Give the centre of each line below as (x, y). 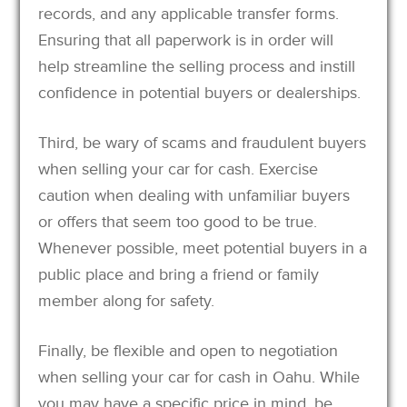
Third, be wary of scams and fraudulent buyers (203, 142)
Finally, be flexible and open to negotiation (189, 350)
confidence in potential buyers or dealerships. (200, 92)
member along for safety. (127, 300)
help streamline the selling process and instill (197, 66)
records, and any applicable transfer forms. (189, 13)
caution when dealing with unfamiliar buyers (194, 195)
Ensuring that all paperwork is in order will (186, 40)
